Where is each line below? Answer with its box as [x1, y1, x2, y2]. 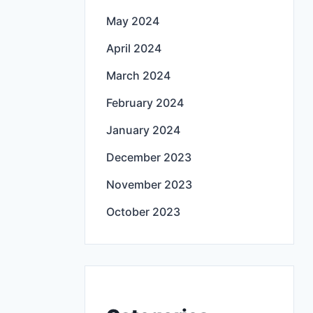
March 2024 [106, 68, 170, 83]
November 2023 [106, 177, 192, 192]
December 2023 [106, 150, 191, 165]
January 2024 [106, 123, 180, 138]
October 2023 [106, 205, 180, 219]
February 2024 [106, 96, 184, 110]
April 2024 [106, 41, 161, 56]
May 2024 [106, 14, 159, 29]
